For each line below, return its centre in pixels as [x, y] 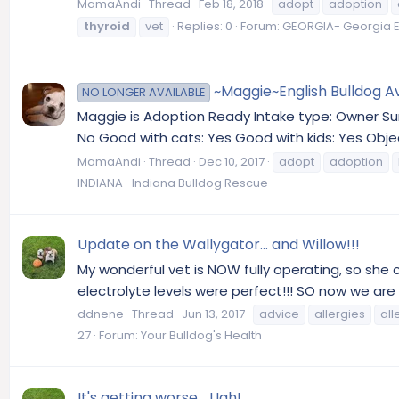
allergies [340, 314]
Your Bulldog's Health [201, 336]
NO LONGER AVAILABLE [144, 93]
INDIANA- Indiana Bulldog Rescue [173, 183]
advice [279, 314]
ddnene [101, 314]
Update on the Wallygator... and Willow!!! [219, 244]
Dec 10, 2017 [232, 161]
